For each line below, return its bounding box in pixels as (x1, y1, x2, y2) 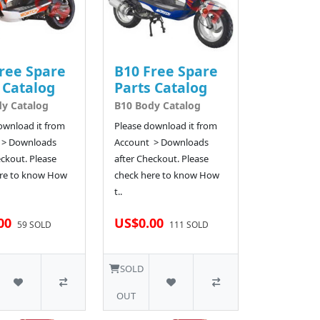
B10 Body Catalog (114, 98, 201, 112)
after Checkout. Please (114, 151, 209, 165)
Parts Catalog (114, 77, 208, 97)
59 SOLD (16, 218, 51, 231)
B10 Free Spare (114, 61, 219, 81)
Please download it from (114, 119, 218, 132)
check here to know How (114, 168, 220, 181)
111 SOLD (169, 218, 209, 231)
